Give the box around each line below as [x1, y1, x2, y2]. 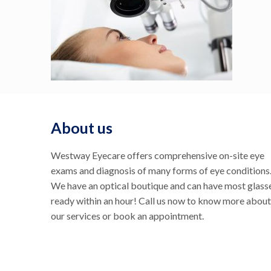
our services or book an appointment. [51, 210, 204, 221]
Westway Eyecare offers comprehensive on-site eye [51, 149, 264, 161]
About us [51, 119, 113, 137]
